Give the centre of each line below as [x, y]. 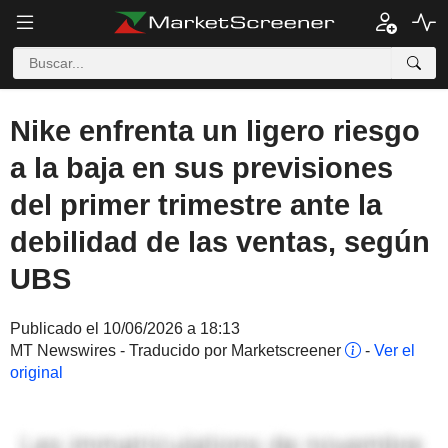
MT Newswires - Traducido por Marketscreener [177, 350]
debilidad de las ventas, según [220, 242]
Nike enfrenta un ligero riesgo [215, 131]
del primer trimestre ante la [196, 205]
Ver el [394, 350]
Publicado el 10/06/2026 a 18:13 [125, 328]
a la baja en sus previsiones [201, 168]
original [36, 372]
